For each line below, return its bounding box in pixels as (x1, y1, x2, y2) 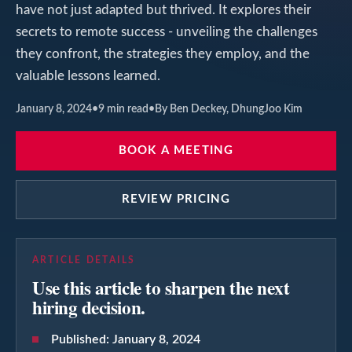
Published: (51, 332, 112, 346)
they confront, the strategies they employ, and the (16, 46, 310, 60)
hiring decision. (32, 293, 145, 321)
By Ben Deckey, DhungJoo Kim (155, 102, 302, 115)
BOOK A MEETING (118, 144, 234, 156)
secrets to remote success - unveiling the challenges (16, 24, 317, 38)
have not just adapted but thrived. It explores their (16, 2, 311, 16)
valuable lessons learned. (16, 68, 160, 82)
